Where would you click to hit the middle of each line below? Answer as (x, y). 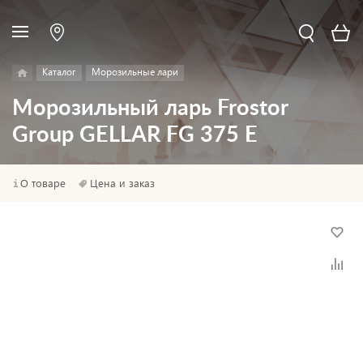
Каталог (59, 72)
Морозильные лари (135, 72)
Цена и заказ (122, 183)
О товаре (43, 183)
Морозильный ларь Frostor (150, 108)
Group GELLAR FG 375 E (135, 135)
